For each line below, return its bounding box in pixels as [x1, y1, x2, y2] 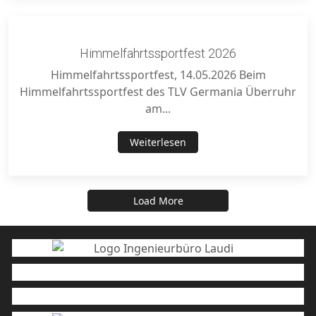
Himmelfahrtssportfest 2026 [80, 46, 236, 61]
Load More [133, 194, 183, 208]
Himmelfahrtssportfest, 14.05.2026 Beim [50, 67, 266, 83]
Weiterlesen [130, 135, 186, 150]
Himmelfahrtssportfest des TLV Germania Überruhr [20, 84, 296, 100]
